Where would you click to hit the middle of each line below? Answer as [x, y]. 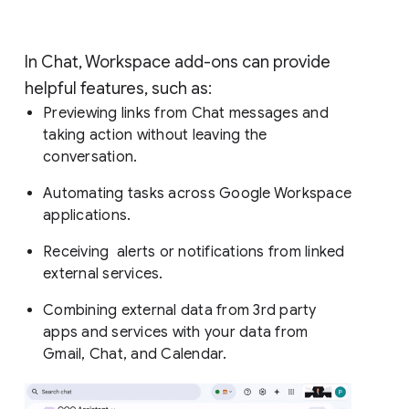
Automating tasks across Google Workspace [197, 194]
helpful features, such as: [118, 89]
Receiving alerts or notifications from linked [194, 252]
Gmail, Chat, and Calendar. [137, 355]
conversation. [90, 157]
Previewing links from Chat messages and [186, 114]
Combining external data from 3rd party [180, 311]
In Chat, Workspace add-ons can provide [178, 63]
